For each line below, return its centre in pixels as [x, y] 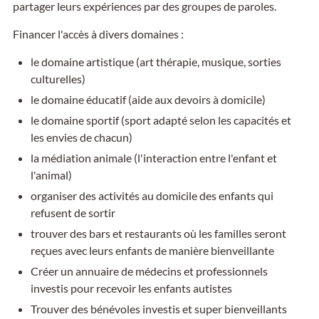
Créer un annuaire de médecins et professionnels [149, 271]
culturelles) [58, 79]
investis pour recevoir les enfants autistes [131, 288]
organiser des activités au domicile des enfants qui [152, 195]
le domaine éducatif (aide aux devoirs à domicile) [148, 99]
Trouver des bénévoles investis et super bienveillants [158, 309]
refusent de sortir [73, 213]
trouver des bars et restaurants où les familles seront [158, 233]
